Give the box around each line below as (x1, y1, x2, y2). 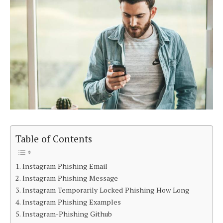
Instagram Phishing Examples (22, 197, 121, 207)
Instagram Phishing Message (22, 173, 118, 183)
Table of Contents (15, 132, 92, 145)
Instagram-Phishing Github (22, 209, 112, 219)
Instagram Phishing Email (22, 161, 108, 171)
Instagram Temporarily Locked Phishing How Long (22, 185, 189, 195)
